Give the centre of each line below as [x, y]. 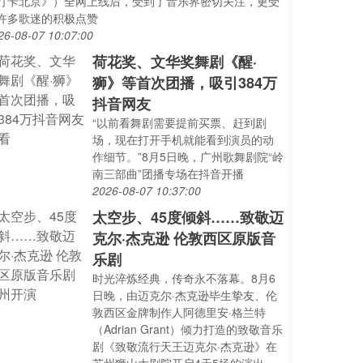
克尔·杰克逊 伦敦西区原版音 [184, 238]
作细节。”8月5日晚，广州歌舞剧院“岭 [188, 156]
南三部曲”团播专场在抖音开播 [169, 173]
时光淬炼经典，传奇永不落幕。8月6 [184, 278]
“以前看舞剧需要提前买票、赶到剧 [180, 122]
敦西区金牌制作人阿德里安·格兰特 [179, 312]
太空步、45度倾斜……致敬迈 [188, 217]
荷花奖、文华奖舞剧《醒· [175, 62]
